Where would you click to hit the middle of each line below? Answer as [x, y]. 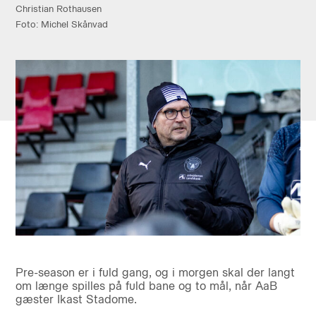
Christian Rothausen [58, 8]
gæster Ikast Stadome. [76, 300]
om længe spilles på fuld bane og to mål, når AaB [146, 286]
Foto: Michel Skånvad [61, 24]
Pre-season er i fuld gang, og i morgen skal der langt [155, 273]
